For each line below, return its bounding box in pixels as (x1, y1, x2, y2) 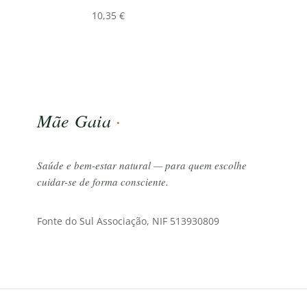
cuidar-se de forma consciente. (36, 174, 169, 188)
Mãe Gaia (36, 108, 116, 132)
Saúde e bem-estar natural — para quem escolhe (36, 158, 247, 172)
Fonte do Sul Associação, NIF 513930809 (36, 214, 219, 228)
